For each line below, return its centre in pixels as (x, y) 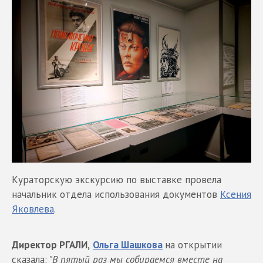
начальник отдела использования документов (116, 194)
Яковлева (33, 209)
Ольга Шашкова (128, 245)
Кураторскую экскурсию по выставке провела (117, 179)
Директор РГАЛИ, (51, 245)
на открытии (193, 245)
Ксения (236, 194)
